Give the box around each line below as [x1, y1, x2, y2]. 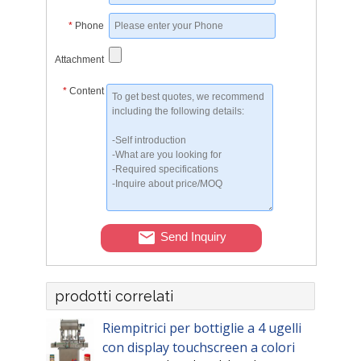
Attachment [55, 53, 105, 65]
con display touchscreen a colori [102, 338, 296, 357]
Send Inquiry [160, 229, 226, 243]
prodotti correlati [55, 288, 174, 305]
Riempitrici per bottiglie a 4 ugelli [102, 319, 302, 338]
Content [69, 85, 105, 97]
